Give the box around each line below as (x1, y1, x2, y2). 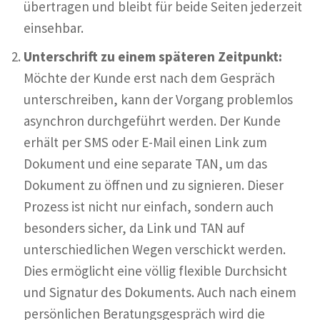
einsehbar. (24, 19, 84, 36)
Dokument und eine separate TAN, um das (24, 154, 267, 172)
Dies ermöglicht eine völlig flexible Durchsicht (24, 261, 287, 279)
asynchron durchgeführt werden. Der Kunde (24, 111, 281, 129)
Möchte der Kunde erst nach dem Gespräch (24, 69, 275, 86)
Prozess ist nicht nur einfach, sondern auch (24, 197, 274, 215)
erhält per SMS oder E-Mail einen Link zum (24, 133, 267, 151)
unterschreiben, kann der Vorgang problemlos (24, 90, 293, 108)
